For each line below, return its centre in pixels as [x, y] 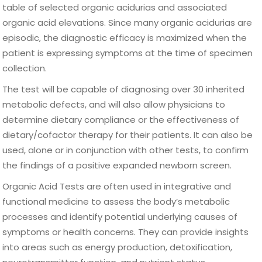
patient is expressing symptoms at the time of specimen [128, 53]
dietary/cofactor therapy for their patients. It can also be [128, 135]
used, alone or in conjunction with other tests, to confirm [126, 150]
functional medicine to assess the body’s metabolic [116, 201]
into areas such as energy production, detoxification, [118, 247]
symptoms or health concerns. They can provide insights [126, 232]
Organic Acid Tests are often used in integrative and [117, 186]
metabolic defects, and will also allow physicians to [114, 104]
